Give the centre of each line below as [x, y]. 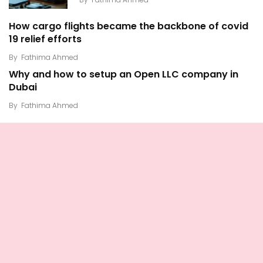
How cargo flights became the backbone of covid [129, 26]
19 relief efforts [45, 39]
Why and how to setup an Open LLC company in [124, 75]
